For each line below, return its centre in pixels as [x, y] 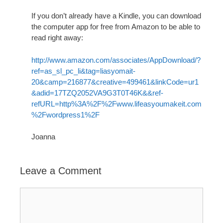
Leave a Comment [61, 171]
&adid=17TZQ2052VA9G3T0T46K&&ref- [97, 93]
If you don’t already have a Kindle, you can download [116, 16]
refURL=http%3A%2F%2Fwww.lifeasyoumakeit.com [116, 104]
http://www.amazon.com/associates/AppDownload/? [116, 60]
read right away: [57, 38]
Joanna [43, 137]
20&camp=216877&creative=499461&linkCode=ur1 [115, 82]
